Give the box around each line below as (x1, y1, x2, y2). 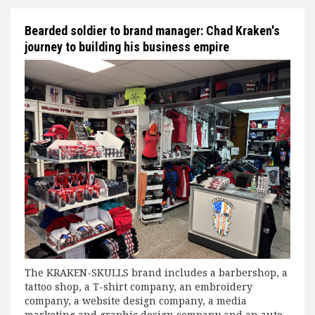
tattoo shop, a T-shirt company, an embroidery (25, 280, 252, 294)
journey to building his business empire (25, 39, 229, 54)
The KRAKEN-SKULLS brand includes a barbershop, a (25, 266, 288, 280)
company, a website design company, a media (25, 294, 247, 308)
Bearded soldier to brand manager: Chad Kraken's (25, 22, 280, 38)
